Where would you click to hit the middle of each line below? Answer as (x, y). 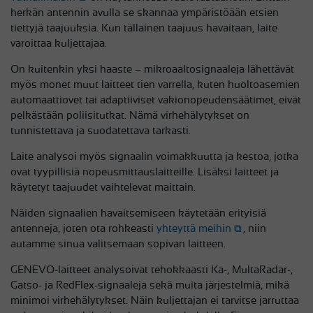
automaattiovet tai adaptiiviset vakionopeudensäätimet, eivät (156, 100)
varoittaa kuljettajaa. (59, 43)
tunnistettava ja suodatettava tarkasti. (101, 131)
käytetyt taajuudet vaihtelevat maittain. (103, 187)
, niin (255, 228)
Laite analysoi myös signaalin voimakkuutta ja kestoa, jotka (154, 156)
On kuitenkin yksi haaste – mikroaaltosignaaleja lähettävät (152, 69)
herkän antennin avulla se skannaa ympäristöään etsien (145, 13)
